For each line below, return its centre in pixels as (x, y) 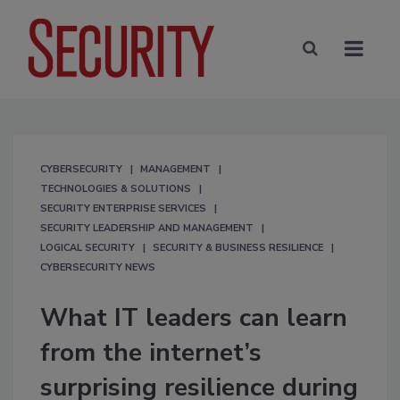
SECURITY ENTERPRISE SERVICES (123, 208)
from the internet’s (151, 352)
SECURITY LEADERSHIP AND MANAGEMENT (147, 228)
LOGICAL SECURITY (87, 247)
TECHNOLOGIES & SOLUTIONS (116, 188)
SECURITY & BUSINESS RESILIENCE (238, 247)
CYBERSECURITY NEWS (98, 267)
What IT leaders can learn (194, 317)
